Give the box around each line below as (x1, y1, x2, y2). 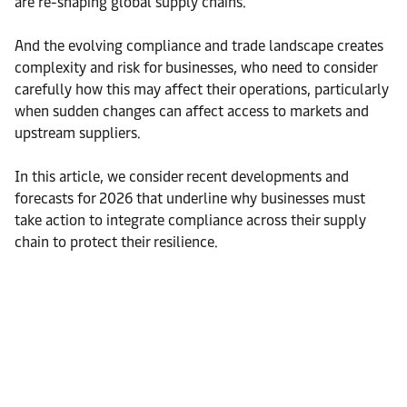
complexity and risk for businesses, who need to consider (15, 59, 377, 76)
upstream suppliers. (15, 124, 141, 142)
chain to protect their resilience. (15, 233, 218, 251)
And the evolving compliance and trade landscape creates (15, 37, 383, 55)
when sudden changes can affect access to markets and (15, 103, 369, 120)
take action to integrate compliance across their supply (15, 212, 366, 229)
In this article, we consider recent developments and (15, 168, 349, 185)
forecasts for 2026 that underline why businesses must (15, 190, 365, 207)
